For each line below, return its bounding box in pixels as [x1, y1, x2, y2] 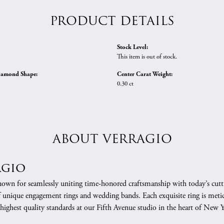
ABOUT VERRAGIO [52, 130, 172, 148]
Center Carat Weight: [117, 70, 172, 78]
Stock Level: [117, 43, 148, 51]
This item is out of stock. [117, 52, 177, 61]
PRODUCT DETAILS [49, 12, 174, 30]
